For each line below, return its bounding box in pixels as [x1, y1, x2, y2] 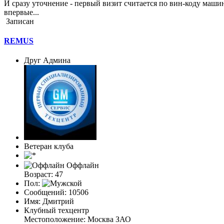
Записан [4, 16, 34, 25]
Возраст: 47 [24, 170, 63, 179]
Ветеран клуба [24, 142, 73, 151]
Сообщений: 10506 [24, 188, 88, 197]
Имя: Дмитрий [24, 197, 74, 206]
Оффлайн [64, 161, 99, 170]
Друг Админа [24, 56, 70, 65]
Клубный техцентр [24, 206, 89, 215]
